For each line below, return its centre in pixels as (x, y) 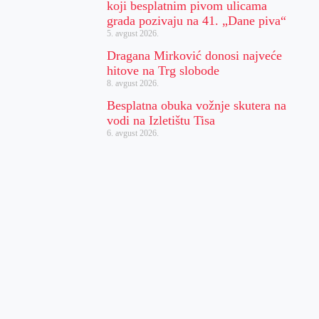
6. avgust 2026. (133, 133)
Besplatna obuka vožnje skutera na (197, 105)
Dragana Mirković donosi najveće (195, 55)
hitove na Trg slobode (163, 70)
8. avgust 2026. (133, 83)
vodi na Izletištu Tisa (161, 120)
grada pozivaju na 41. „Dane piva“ (197, 20)
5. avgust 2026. (133, 33)
